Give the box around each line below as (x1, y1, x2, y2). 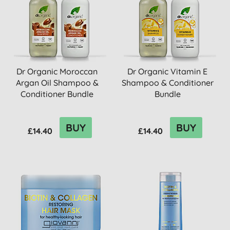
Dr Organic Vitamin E (127, 66, 208, 76)
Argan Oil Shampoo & (15, 78, 99, 88)
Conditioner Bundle (21, 89, 94, 99)
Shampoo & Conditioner (121, 78, 214, 88)
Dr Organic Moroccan (16, 66, 98, 76)
